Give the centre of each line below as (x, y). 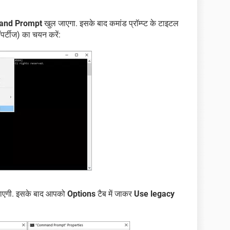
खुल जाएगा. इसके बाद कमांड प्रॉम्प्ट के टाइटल (110, 23)
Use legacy (154, 194)
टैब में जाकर (115, 194)
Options (81, 194)
